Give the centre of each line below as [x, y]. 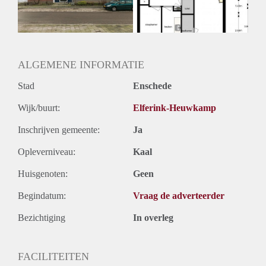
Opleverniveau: [47, 151]
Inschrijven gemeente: [59, 129]
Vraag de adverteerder [179, 195]
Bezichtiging [42, 217]
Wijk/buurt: [39, 107]
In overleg [153, 217]
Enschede [152, 85]
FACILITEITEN [53, 256]
